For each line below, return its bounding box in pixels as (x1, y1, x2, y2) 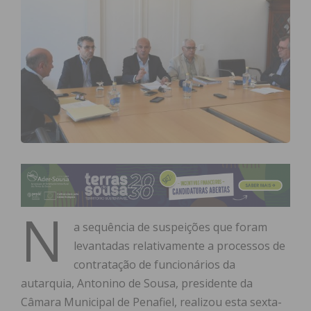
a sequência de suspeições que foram (74, 219, 267, 235)
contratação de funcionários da (74, 257, 235, 273)
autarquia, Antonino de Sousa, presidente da (21, 276, 253, 292)
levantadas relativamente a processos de (74, 238, 285, 254)
